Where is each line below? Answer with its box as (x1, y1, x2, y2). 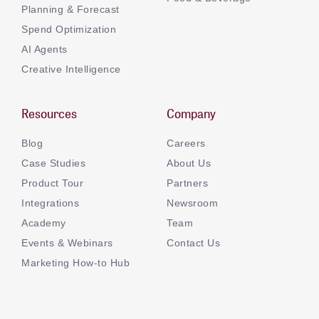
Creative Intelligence (21, 63, 121, 75)
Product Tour (21, 177, 83, 189)
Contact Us (167, 236, 220, 249)
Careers (167, 137, 206, 149)
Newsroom (167, 197, 218, 209)
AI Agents (21, 43, 68, 55)
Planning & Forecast (21, 3, 120, 15)
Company (167, 102, 216, 123)
